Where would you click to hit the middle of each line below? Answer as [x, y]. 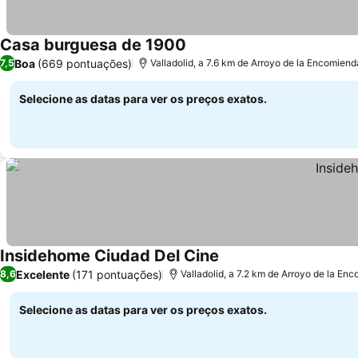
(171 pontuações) [117, 274]
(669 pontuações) [85, 63]
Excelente [43, 274]
